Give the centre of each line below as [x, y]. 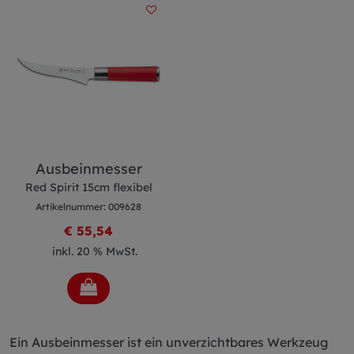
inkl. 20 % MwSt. [95, 251]
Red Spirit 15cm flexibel [88, 187]
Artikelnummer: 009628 [88, 207]
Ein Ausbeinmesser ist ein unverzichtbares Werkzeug [169, 342]
